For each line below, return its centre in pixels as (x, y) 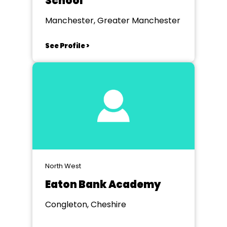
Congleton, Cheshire (86, 204)
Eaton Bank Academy (103, 184)
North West (63, 166)
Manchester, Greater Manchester (113, 21)
